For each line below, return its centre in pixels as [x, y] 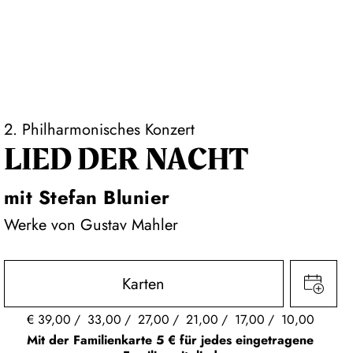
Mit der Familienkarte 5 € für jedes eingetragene [171, 340]
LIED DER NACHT [126, 160]
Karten [144, 284]
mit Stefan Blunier [87, 197]
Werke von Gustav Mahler [91, 225]
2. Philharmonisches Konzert [99, 130]
